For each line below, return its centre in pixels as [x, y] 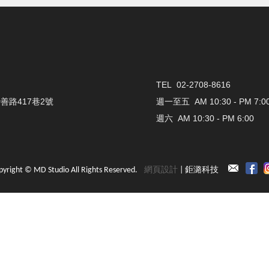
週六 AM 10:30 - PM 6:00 [205, 119]
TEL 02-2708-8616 [193, 85]
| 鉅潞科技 [198, 170]
